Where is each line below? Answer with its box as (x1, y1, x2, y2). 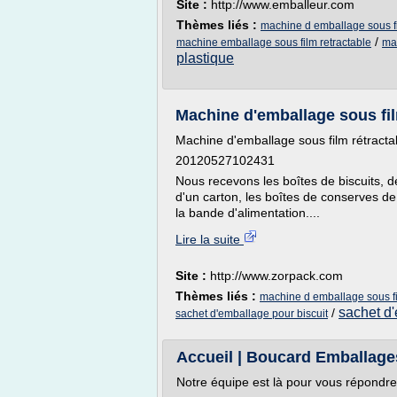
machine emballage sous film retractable (176, 36, 371, 49)
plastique (176, 51, 234, 66)
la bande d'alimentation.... (175, 206, 320, 220)
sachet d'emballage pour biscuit (175, 307, 328, 320)
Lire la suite (175, 232, 244, 246)
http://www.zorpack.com (210, 269, 343, 283)
